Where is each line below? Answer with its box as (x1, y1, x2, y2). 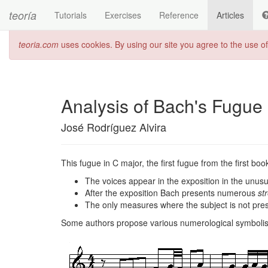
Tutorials (54, 9, 87, 21)
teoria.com (19, 38, 59, 50)
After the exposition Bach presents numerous (85, 187, 258, 199)
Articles (217, 9, 244, 21)
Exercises (105, 9, 141, 21)
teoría (9, 8, 36, 23)
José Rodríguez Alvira (61, 119, 166, 135)
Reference (159, 9, 199, 21)
